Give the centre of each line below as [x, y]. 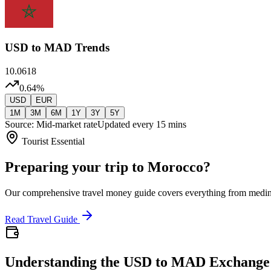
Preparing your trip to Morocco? [108, 167]
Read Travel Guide [41, 219]
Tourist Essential [53, 142]
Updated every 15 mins [142, 125]
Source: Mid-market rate [51, 125]
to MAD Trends [69, 48]
